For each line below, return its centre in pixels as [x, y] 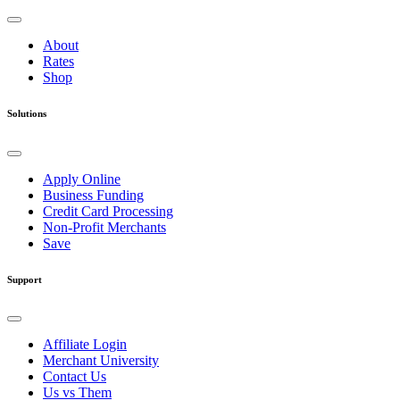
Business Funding [93, 195]
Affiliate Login [85, 345]
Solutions [27, 113]
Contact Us [75, 377]
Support [25, 279]
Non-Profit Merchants [104, 227]
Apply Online [82, 179]
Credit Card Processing [108, 211]
